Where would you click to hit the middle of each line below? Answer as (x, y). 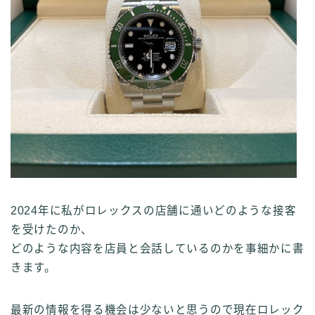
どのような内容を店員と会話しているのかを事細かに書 (157, 249)
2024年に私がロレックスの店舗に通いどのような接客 (154, 211)
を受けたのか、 (52, 230)
